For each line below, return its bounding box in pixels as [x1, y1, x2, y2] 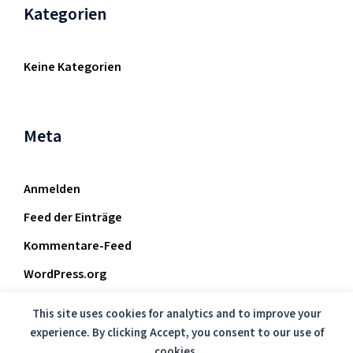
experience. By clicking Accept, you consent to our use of [29, 325, 324, 340]
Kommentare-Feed [24, 237, 132, 255]
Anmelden [24, 180, 80, 198]
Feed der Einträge [24, 209, 122, 226]
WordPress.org [24, 266, 106, 283]
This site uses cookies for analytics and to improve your [32, 307, 321, 321]
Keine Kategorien [24, 58, 121, 76]
